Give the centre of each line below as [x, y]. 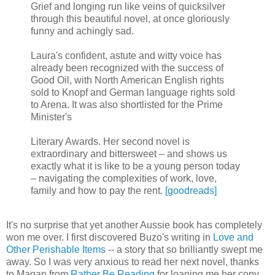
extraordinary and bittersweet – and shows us [129, 153]
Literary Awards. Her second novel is [110, 141]
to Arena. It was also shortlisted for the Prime [127, 104]
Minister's [51, 117]
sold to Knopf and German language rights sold [133, 92]
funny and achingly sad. [82, 31]
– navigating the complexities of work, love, [124, 178]
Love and [233, 237]
